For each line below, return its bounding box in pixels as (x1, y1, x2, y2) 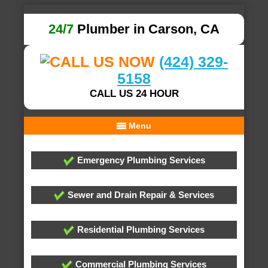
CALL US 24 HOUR (89, 88, 179, 99)
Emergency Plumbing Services (74, 155, 205, 165)
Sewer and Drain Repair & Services (65, 190, 214, 200)
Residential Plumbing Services (75, 224, 205, 234)
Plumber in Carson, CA (74, 22, 220, 36)
